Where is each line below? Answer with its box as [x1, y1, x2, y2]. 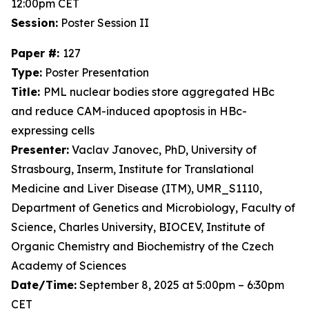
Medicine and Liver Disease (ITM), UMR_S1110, [11, 181, 262, 195]
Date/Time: [11, 278, 77, 292]
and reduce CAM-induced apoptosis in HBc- [11, 104, 247, 118]
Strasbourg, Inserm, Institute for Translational [11, 162, 254, 176]
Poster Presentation [42, 66, 149, 79]
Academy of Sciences [11, 259, 126, 272]
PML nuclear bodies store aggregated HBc [43, 85, 275, 99]
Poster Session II [58, 16, 149, 30]
